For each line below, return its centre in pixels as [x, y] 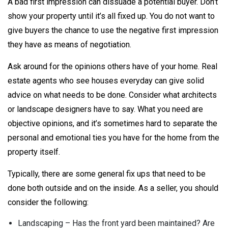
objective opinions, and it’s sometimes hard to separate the [112, 123]
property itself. [34, 152]
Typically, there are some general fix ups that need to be [107, 174]
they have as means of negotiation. [69, 45]
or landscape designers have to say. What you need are [105, 109]
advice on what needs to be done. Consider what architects [112, 95]
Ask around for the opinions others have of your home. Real [112, 66]
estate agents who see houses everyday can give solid [106, 81]
